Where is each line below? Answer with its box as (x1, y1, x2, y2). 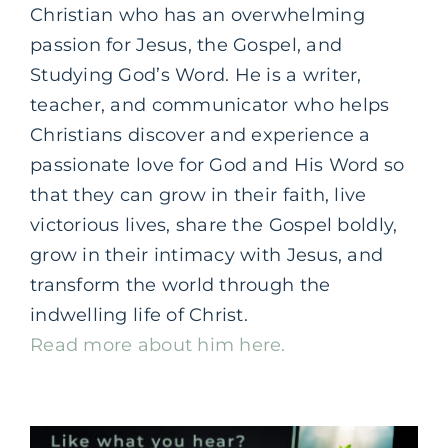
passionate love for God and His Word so (30, 153, 405, 176)
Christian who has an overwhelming (30, 3, 365, 26)
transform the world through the (30, 273, 331, 296)
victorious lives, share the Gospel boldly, (30, 213, 398, 236)
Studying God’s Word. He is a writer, (30, 63, 362, 86)
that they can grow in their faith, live (30, 183, 367, 206)
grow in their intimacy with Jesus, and (30, 243, 384, 266)
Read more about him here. (30, 333, 286, 356)
